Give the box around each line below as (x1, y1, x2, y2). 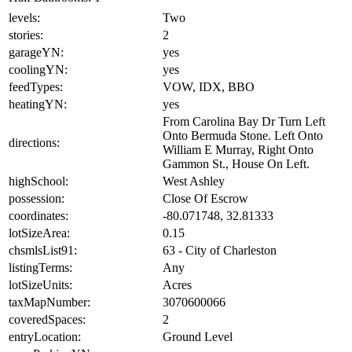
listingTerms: (9, 261, 72, 275)
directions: (9, 136, 60, 150)
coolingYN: (9, 63, 68, 77)
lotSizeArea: (9, 226, 70, 240)
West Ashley (163, 174, 225, 189)
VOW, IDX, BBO (163, 80, 255, 94)
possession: (9, 192, 64, 206)
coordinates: (9, 209, 68, 223)
